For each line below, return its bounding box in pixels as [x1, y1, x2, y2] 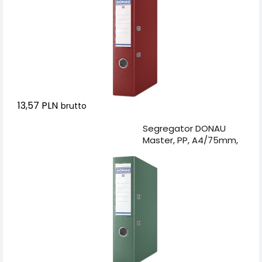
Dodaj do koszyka [42, 121, 131, 135]
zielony [143, 145, 173, 158]
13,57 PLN [18, 98, 58, 112]
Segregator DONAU [143, 122, 226, 135]
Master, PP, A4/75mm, [143, 133, 238, 146]
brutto [61, 99, 87, 112]
